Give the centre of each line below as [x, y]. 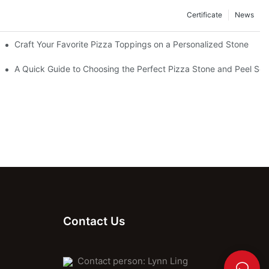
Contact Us [94, 222]
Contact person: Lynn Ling [130, 261]
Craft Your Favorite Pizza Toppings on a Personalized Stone [132, 44]
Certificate [204, 15]
